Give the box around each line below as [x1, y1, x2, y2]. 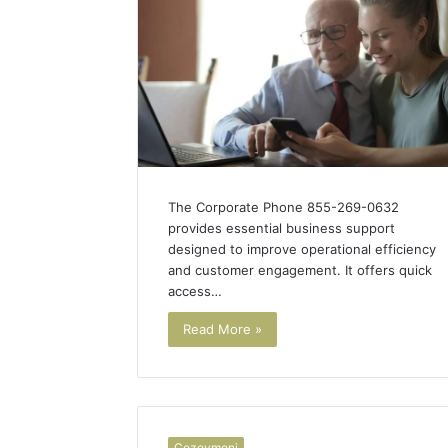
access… [168, 282, 222, 299]
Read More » [183, 320, 262, 337]
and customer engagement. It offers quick [168, 261, 432, 278]
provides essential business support [168, 219, 395, 236]
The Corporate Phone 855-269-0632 [168, 198, 399, 215]
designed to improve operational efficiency [168, 240, 436, 257]
